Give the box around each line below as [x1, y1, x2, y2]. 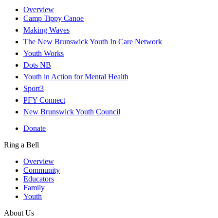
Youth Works [23, 49, 64, 58]
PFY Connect [23, 96, 65, 105]
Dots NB [23, 61, 51, 70]
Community [23, 166, 60, 175]
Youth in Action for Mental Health [23, 73, 128, 81]
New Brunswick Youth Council [23, 108, 120, 116]
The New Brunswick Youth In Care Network [23, 37, 162, 46]
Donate [23, 124, 46, 133]
